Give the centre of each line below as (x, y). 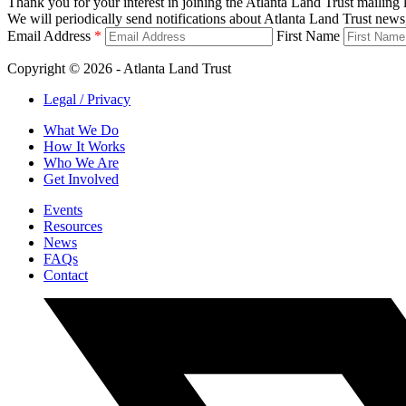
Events (63, 209)
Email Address (51, 35)
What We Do (81, 130)
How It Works (84, 146)
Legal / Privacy (87, 99)
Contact (66, 275)
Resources (73, 226)
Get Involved (81, 179)
